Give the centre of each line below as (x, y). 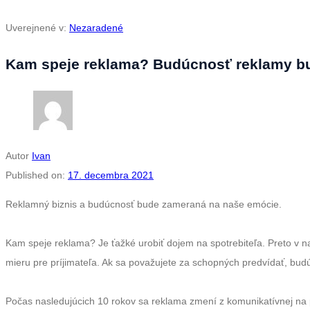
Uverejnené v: (36, 28)
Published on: (35, 175)
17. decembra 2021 (111, 175)
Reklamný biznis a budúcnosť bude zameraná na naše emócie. (144, 204)
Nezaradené (96, 28)
